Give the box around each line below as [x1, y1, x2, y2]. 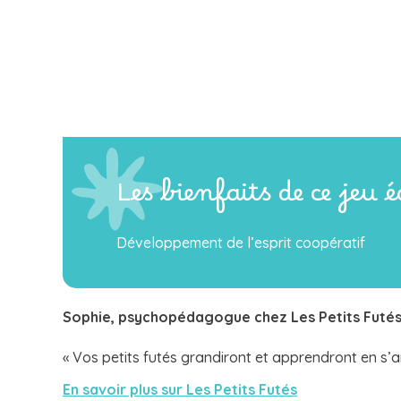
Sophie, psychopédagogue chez [63, 307, 291, 326]
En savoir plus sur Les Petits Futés [63, 380, 297, 398]
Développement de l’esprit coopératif [116, 233, 365, 252]
